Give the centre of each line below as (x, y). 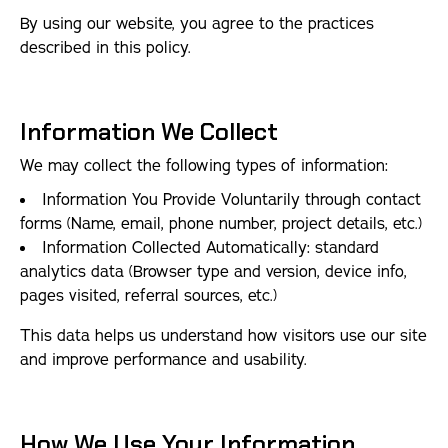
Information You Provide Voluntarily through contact (231, 200)
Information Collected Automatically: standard (210, 248)
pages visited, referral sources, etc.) (148, 296)
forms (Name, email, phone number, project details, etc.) (221, 224)
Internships (96, 38)
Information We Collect (149, 131)
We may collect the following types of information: (204, 166)
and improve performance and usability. (163, 360)
